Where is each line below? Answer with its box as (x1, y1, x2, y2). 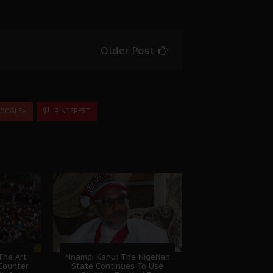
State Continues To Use (71, 260, 164, 271)
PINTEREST (52, 107, 90, 115)
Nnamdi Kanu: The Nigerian (65, 251, 170, 262)
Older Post (101, 44, 158, 57)
